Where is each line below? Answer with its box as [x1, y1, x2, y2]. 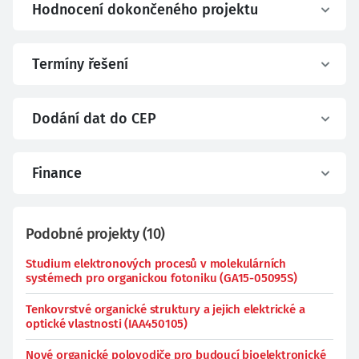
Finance [32, 164, 82, 182]
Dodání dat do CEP [32, 110, 156, 127]
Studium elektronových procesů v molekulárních [26, 256, 286, 271]
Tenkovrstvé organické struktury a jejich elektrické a [26, 302, 305, 317]
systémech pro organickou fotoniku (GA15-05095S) [26, 271, 297, 285]
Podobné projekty [26, 225, 139, 243]
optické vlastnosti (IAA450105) [26, 317, 188, 331]
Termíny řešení [32, 55, 128, 73]
